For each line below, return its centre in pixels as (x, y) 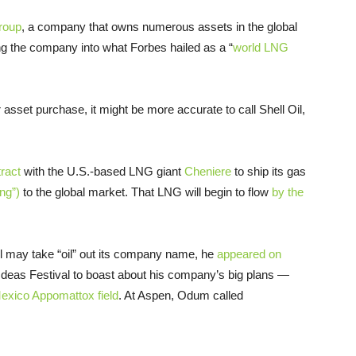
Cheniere (208, 171)
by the (288, 192)
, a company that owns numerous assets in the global (159, 26)
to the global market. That (89, 192)
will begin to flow (227, 192)
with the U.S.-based (75, 171)
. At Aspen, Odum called (181, 295)
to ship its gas (269, 171)
